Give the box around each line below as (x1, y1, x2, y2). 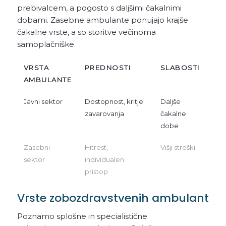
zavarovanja (84, 109, 124, 118)
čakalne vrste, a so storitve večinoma (17, 27, 156, 37)
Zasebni (23, 143, 50, 152)
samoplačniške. (17, 39, 76, 49)
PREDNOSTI (84, 64, 131, 72)
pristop (84, 167, 108, 176)
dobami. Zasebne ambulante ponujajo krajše (17, 15, 188, 25)
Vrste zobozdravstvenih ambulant (17, 190, 209, 206)
